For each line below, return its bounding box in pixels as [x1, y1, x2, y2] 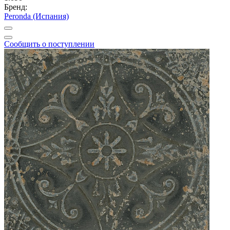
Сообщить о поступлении [4, 40, 94, 49]
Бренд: [4, 3, 27, 12]
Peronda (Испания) [4, 12, 69, 21]
